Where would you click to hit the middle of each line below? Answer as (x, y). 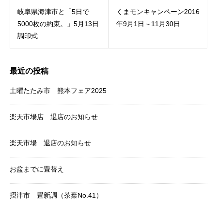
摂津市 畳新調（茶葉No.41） (56, 195)
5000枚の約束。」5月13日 (58, 24)
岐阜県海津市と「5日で (53, 12)
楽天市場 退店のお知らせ (50, 143)
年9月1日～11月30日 (148, 24)
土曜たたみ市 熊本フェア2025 (58, 91)
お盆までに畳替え (37, 169)
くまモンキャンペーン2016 (158, 12)
